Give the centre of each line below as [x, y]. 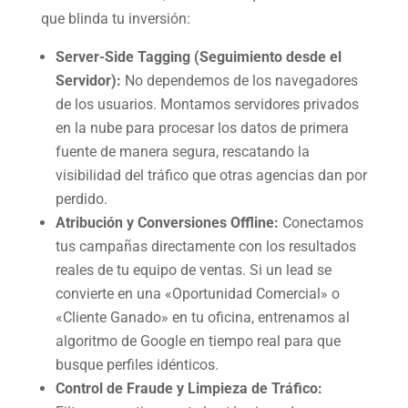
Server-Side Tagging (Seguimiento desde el [198, 56]
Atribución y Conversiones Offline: [167, 222]
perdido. [81, 199]
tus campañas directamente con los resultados [205, 246]
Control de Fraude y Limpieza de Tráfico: [189, 388]
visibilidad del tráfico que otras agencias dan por [211, 175]
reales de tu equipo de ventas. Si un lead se [193, 270]
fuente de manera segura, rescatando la [182, 151]
